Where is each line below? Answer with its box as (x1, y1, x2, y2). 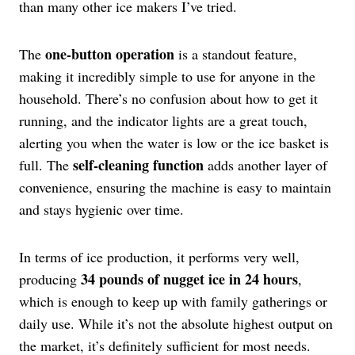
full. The (19, 155, 73, 175)
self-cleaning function (73, 155, 204, 176)
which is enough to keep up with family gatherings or (19, 292, 327, 311)
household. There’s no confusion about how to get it (19, 89, 318, 109)
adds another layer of (204, 155, 327, 175)
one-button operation (45, 44, 174, 65)
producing (19, 269, 81, 289)
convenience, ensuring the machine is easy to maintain (19, 177, 331, 197)
